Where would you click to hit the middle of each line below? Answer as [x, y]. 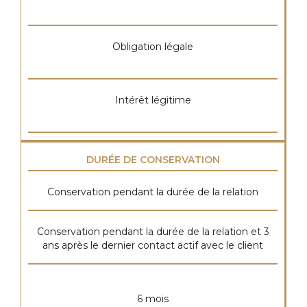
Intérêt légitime [153, 100]
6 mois [153, 299]
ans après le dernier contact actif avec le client [153, 245]
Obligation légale [153, 47]
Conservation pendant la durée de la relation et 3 [153, 232]
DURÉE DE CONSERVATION [153, 160]
